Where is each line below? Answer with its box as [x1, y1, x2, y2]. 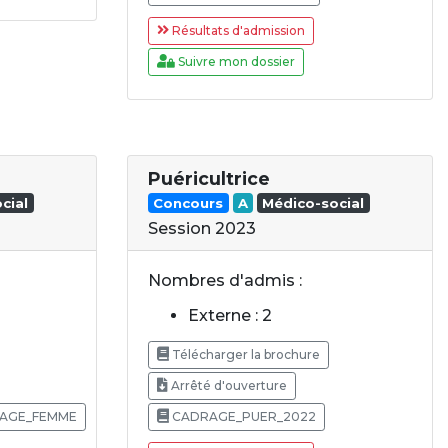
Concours [153, 194, 224, 211]
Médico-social [262, 194, 365, 211]
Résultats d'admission [169, 23, 305, 39]
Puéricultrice [148, 168, 270, 190]
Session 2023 [148, 218, 256, 238]
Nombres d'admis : [148, 270, 302, 290]
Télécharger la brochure [169, 346, 320, 362]
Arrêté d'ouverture [168, 377, 287, 393]
